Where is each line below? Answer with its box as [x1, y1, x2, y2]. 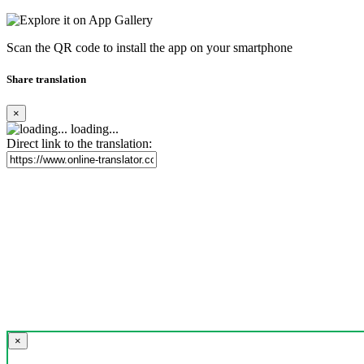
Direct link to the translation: [6, 136, 152, 150]
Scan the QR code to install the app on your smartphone [6, 41, 292, 55]
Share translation [6, 73, 86, 86]
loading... [67, 121, 119, 136]
